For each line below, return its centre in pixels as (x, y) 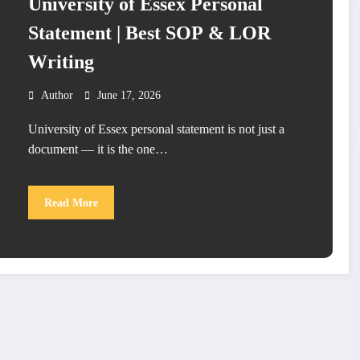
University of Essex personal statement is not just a (156, 129)
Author (57, 96)
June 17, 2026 (129, 96)
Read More (71, 202)
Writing (61, 62)
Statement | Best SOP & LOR (149, 33)
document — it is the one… (98, 149)
